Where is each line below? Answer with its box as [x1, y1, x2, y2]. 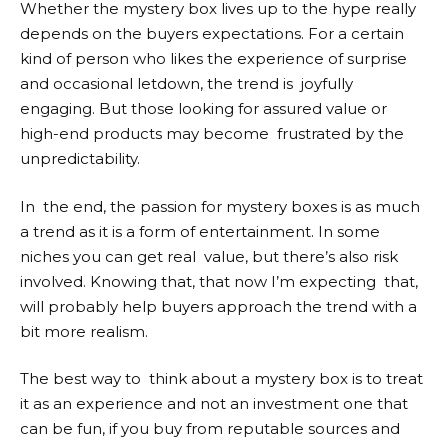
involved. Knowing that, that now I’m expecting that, [20, 271, 418, 291]
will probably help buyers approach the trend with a [20, 296, 417, 316]
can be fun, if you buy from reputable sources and [20, 419, 400, 438]
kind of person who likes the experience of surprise [20, 49, 407, 68]
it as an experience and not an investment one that [20, 394, 408, 413]
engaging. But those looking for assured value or [20, 99, 387, 118]
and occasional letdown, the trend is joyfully [20, 74, 353, 93]
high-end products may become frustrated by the [20, 124, 404, 143]
